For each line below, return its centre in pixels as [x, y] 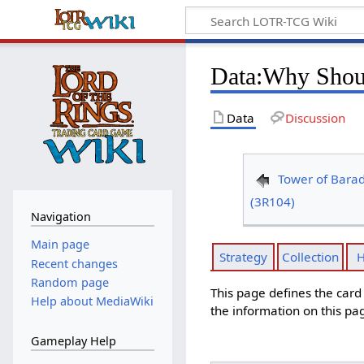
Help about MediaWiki [92, 301]
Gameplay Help [73, 340]
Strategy [243, 257]
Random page [69, 282]
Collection [310, 257]
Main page [60, 245]
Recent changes [74, 263]
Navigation [61, 216]
